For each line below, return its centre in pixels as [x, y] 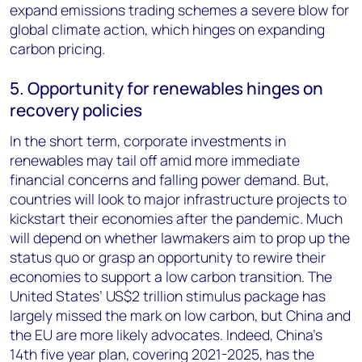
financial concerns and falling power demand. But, [169, 179]
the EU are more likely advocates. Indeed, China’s [166, 335]
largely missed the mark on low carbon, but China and [180, 315]
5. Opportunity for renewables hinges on [166, 88]
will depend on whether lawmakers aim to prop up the [180, 238]
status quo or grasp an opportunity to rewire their [168, 257]
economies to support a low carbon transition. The [171, 276]
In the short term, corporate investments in [148, 141]
